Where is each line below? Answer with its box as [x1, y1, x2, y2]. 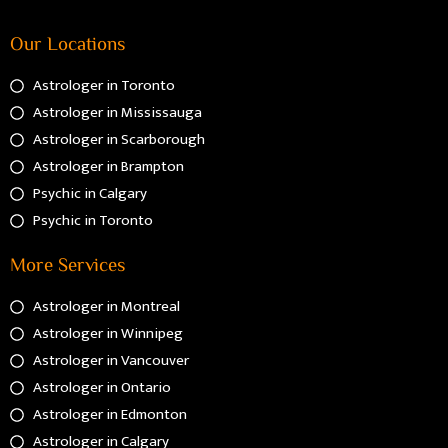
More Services [10, 254, 125, 274]
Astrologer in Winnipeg [32, 321, 183, 347]
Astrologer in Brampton [32, 154, 184, 180]
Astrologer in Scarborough [32, 127, 205, 153]
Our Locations [10, 33, 125, 53]
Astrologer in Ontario [32, 375, 171, 401]
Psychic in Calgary [32, 181, 147, 207]
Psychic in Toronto [32, 208, 153, 234]
